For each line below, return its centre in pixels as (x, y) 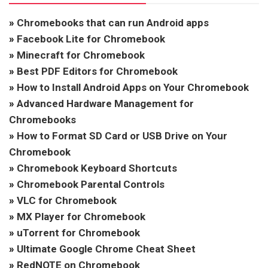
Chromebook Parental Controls (91, 185)
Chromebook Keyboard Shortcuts (97, 168)
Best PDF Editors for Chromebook (97, 71)
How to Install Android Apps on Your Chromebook (133, 88)
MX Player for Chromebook (81, 217)
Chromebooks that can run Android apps (113, 23)
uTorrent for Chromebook (78, 233)
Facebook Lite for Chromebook (91, 39)
